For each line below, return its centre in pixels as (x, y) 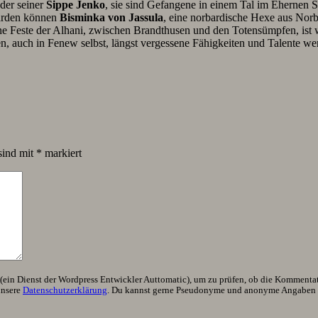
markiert (62, 153)
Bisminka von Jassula (111, 18)
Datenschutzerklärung (65, 291)
